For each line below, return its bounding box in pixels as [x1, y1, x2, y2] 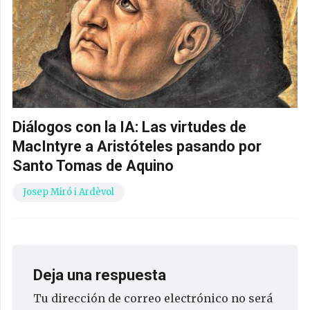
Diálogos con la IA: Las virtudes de [12, 118, 246, 136]
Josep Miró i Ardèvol [23, 186, 114, 199]
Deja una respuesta [33, 266, 170, 284]
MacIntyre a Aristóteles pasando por [12, 138, 262, 156]
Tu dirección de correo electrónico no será [33, 291, 273, 305]
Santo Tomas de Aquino [12, 157, 174, 175]
